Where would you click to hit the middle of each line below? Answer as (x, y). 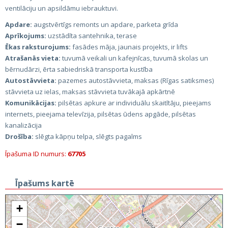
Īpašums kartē (45, 183)
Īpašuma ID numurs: (36, 154)
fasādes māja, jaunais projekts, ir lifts (129, 47)
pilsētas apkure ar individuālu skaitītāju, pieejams (134, 103)
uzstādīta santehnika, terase (92, 36)
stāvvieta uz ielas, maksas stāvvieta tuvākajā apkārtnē (90, 92)
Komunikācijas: (31, 103)
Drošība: (19, 136)
